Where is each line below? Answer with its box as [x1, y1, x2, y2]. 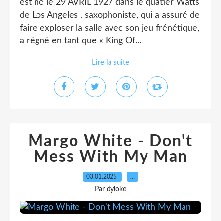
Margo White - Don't [28, 133, 193, 149]
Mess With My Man [33, 149, 188, 165]
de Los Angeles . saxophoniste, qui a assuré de [20, 11, 200, 20]
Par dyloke [95, 186, 126, 193]
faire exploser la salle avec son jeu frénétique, [20, 24, 199, 33]
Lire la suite [92, 59, 129, 66]
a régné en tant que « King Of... [20, 37, 141, 45]
